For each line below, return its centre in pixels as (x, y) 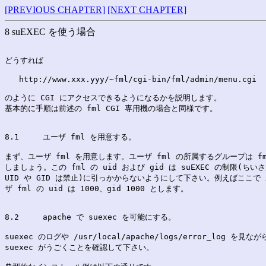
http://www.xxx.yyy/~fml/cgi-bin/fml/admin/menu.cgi (131, 79)
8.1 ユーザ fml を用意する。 (89, 137)
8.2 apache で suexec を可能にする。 (109, 217)
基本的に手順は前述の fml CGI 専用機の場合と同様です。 (111, 108)
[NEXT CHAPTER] (147, 10)
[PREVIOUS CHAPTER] (55, 10)
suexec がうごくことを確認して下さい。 (79, 247)
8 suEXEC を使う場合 (50, 32)
